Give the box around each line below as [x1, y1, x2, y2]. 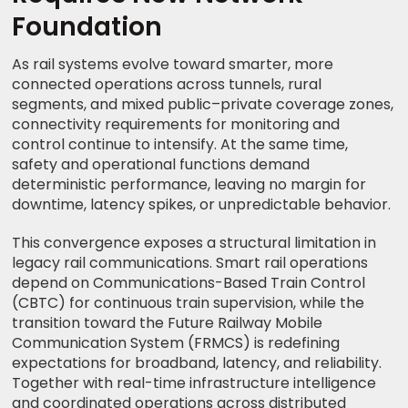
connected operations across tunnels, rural [12, 74, 322, 96]
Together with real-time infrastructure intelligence [12, 372, 377, 394]
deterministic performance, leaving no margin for [12, 174, 367, 196]
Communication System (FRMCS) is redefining [12, 332, 341, 354]
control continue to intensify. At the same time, [12, 134, 349, 156]
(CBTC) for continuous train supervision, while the [12, 292, 365, 314]
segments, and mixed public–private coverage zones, [12, 94, 394, 116]
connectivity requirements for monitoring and [12, 114, 341, 136]
